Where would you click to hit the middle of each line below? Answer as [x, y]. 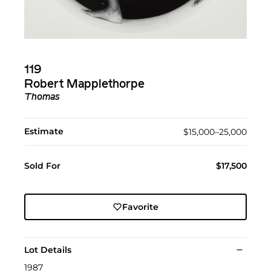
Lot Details [48, 250]
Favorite [140, 207]
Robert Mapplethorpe [84, 85]
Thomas [42, 98]
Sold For [42, 166]
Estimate [44, 132]
